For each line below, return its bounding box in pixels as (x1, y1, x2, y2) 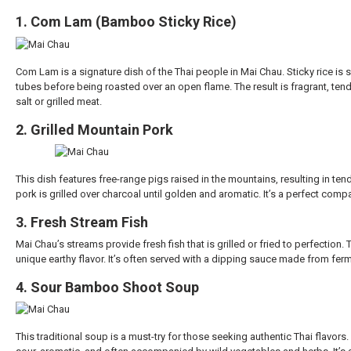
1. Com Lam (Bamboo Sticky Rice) (16, 13, 237, 31)
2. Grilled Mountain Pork (16, 121, 173, 139)
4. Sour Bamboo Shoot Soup (16, 279, 199, 296)
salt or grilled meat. (16, 96, 102, 108)
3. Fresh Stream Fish (16, 214, 148, 231)
